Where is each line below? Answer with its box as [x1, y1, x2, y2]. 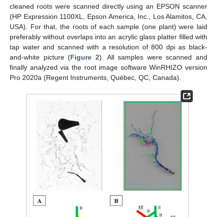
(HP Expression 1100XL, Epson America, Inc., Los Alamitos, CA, [10, 13, 207, 21]
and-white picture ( [10, 53, 71, 62]
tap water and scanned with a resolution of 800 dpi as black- [10, 43, 207, 51]
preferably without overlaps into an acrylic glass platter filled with [10, 33, 207, 41]
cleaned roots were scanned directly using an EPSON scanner [10, 2, 207, 11]
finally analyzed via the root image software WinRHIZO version [10, 63, 207, 72]
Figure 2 [70, 53, 99, 62]
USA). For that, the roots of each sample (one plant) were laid [10, 23, 207, 31]
